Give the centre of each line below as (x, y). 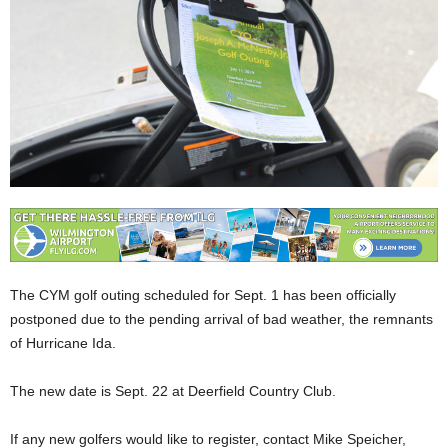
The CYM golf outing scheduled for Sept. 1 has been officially (203, 294)
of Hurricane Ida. (63, 342)
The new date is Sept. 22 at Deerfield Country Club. (173, 390)
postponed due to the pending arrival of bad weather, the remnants (221, 318)
